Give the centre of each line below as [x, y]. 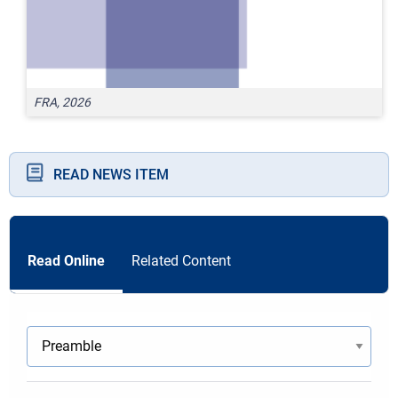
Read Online [66, 260]
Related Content [181, 260]
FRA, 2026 [62, 102]
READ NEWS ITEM [111, 174]
